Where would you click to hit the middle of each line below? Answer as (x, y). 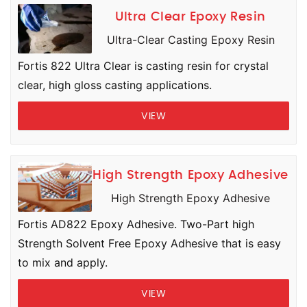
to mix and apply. (63, 262)
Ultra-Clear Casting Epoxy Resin (191, 40)
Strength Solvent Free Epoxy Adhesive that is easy (149, 243)
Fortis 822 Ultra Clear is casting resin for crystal (143, 66)
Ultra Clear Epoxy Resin (191, 17)
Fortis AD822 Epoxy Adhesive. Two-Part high (136, 224)
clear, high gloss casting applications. (115, 85)
